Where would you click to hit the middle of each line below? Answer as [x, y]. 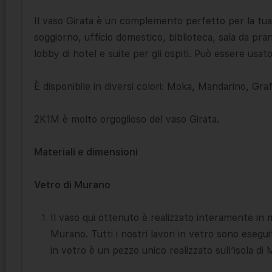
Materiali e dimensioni [86, 152]
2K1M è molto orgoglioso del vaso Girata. [127, 119]
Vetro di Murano [72, 185]
